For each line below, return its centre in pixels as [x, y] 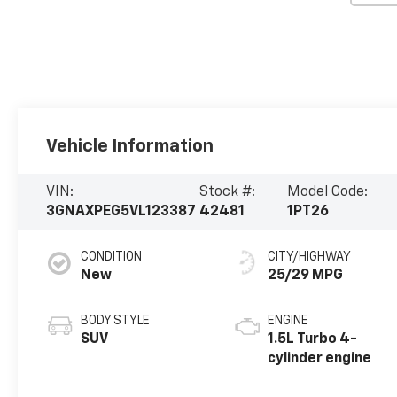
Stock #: [227, 193]
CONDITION [112, 257]
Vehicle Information [130, 147]
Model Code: [328, 193]
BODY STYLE [116, 321]
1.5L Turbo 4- [313, 340]
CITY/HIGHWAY [310, 257]
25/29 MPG [306, 276]
